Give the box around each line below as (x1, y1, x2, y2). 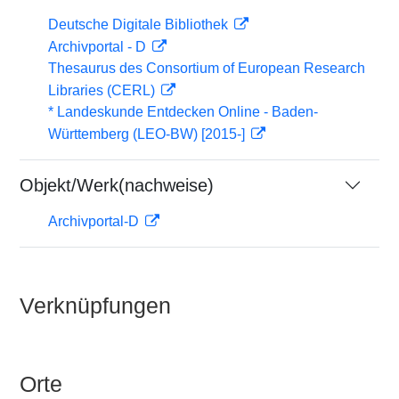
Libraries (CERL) (48, 83, 159, 98)
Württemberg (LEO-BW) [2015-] (48, 126, 248, 142)
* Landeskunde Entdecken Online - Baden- (48, 104, 318, 119)
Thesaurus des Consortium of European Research (48, 61, 365, 76)
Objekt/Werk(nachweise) (20, 175, 214, 195)
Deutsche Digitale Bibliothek (48, 17, 232, 32)
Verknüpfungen (20, 293, 171, 318)
